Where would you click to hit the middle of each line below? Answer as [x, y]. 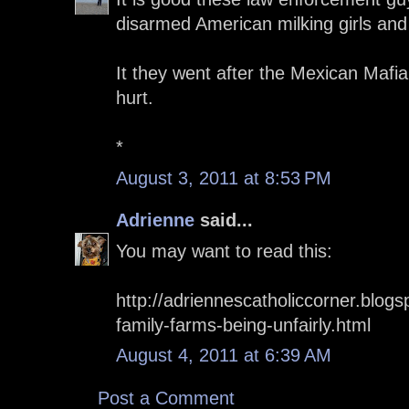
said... [224, 220]
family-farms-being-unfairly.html [243, 325]
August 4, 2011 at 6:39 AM [224, 356]
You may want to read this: [224, 251]
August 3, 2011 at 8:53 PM [224, 178]
